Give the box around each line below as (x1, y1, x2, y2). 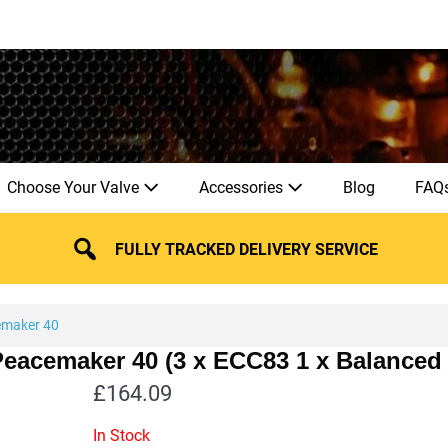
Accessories (199, 177, 287, 197)
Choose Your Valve (7, 177, 143, 197)
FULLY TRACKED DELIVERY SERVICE (115, 239, 379, 259)
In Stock (93, 425, 151, 445)
